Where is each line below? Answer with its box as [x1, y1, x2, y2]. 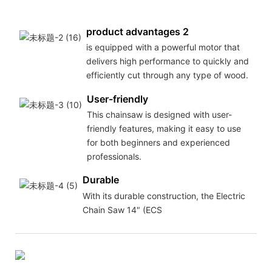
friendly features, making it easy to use [86, 123, 241, 134]
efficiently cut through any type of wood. [86, 69, 248, 80]
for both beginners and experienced [86, 137, 230, 148]
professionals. [86, 151, 141, 161]
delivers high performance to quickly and [86, 55, 249, 66]
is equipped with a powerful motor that [86, 41, 240, 52]
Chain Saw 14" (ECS [82, 204, 162, 215]
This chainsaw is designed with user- [86, 109, 232, 120]
